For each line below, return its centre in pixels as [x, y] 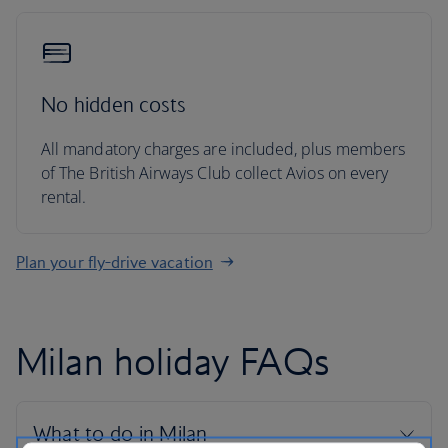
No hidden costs [114, 104]
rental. [64, 197]
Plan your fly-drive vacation [114, 262]
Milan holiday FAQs [173, 361]
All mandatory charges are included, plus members [223, 149]
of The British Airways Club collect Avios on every [215, 173]
